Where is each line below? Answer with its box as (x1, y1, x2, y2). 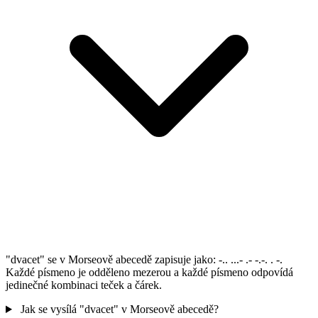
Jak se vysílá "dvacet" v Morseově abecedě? (20, 303, 219, 316)
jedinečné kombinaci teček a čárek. (6, 279, 162, 292)
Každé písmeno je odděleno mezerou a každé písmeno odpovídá (6, 266, 293, 279)
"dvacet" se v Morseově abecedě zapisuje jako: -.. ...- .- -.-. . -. (6, 253, 283, 266)
